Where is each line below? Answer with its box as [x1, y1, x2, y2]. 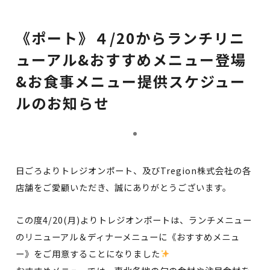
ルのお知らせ [16, 92, 110, 113]
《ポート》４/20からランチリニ [16, 27, 245, 48]
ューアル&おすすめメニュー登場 [16, 49, 246, 70]
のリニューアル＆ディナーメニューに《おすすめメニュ [16, 230, 240, 243]
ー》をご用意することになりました [16, 246, 160, 260]
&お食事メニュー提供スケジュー [16, 71, 246, 92]
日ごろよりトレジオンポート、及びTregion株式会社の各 [16, 164, 251, 177]
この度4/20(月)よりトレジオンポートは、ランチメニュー [16, 213, 252, 226]
